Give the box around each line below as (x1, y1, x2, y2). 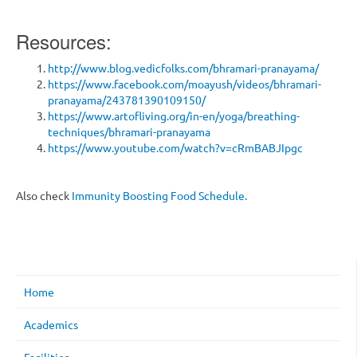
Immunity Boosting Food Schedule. (72, 188, 247, 203)
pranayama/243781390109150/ (48, 92, 206, 108)
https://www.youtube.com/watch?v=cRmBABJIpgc (48, 140, 303, 155)
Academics (24, 317, 78, 332)
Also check (16, 188, 72, 203)
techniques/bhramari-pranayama (48, 124, 210, 139)
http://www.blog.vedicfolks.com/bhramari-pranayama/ (48, 61, 319, 76)
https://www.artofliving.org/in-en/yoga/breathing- (48, 108, 300, 124)
